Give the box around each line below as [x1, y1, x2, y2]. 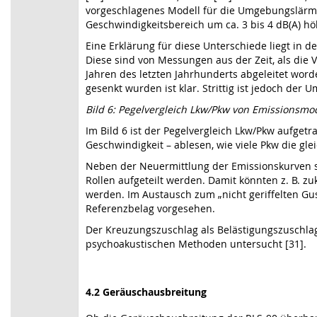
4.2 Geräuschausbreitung [86, 285, 207, 299]
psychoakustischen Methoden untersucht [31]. [86, 237, 306, 250]
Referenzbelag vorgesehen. [86, 202, 215, 215]
